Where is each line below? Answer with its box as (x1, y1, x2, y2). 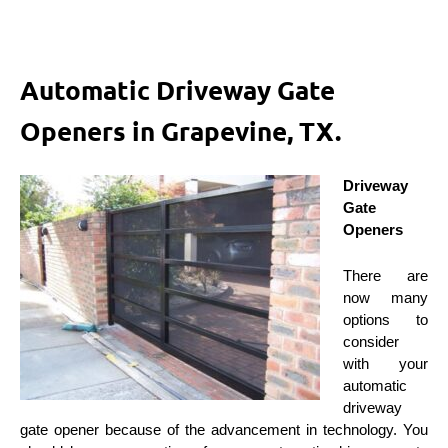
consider (342, 332, 399, 350)
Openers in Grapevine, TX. (20, 113, 341, 147)
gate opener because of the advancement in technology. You (20, 420, 428, 438)
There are (342, 266, 428, 284)
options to (342, 310, 428, 328)
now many (342, 288, 428, 306)
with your (342, 354, 428, 372)
